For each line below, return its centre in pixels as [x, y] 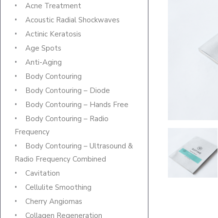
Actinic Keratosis [53, 34]
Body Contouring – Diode [68, 91]
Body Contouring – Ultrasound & [79, 146]
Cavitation [43, 173]
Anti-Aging [44, 63]
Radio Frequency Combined [60, 159]
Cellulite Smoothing [58, 188]
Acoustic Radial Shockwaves [73, 20]
